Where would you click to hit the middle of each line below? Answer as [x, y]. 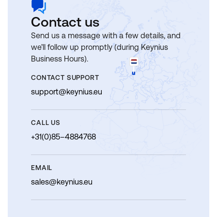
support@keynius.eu [67, 92]
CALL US [46, 123]
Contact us [65, 22]
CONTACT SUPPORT [65, 77]
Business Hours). [60, 59]
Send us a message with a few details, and [106, 36]
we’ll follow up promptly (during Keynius [100, 47]
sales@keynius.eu [62, 182]
